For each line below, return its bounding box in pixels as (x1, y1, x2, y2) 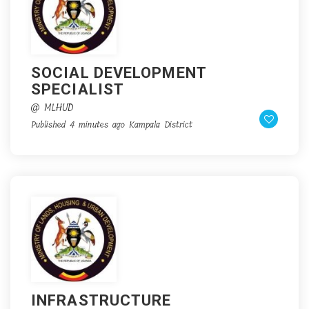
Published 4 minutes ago (31, 117, 125, 132)
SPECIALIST (31, 81, 124, 98)
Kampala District (129, 117, 192, 132)
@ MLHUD (31, 100, 73, 116)
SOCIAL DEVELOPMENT (31, 64, 206, 81)
